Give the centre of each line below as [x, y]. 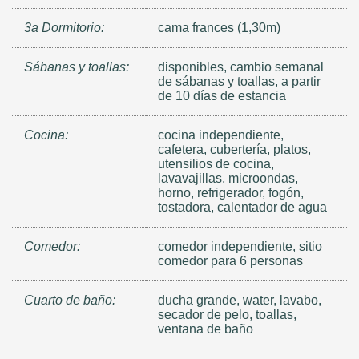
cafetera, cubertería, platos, [235, 150]
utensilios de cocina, [216, 164]
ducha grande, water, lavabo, [240, 301]
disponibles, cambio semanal [241, 67]
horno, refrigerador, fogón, [231, 193]
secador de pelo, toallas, [228, 315]
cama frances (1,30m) [220, 28]
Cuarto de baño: [70, 301]
